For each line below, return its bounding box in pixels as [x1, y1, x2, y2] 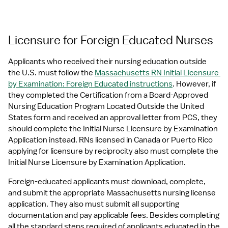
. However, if [173, 79, 216, 89]
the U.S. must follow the [8, 68, 95, 78]
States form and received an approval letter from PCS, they [8, 112, 217, 123]
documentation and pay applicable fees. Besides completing [8, 210, 219, 220]
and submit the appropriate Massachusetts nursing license [8, 188, 216, 198]
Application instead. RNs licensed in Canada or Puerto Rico [8, 135, 213, 145]
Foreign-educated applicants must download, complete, [8, 177, 206, 187]
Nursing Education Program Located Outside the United [8, 101, 204, 111]
